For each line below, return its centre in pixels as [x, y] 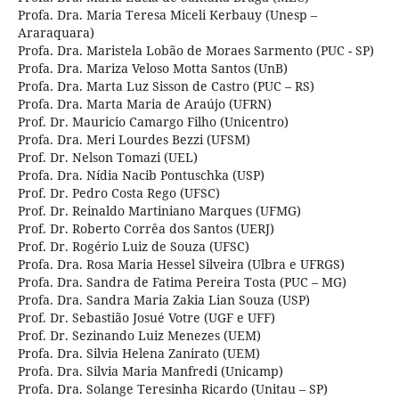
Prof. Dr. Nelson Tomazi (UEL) [107, 158]
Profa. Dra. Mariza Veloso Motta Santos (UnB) [152, 69]
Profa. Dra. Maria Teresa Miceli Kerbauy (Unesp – [167, 15]
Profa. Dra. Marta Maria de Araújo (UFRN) [144, 104]
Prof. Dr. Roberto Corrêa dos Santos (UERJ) [146, 229]
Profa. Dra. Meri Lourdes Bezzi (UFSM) [134, 140]
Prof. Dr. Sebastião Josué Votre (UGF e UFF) [146, 318]
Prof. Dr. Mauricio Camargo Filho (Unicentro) [153, 122]
